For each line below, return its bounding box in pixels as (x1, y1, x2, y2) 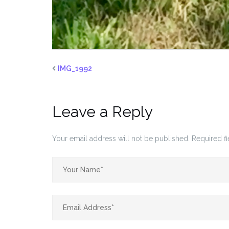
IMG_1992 (58, 64, 92, 73)
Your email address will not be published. (52, 134, 190, 143)
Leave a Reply (52, 102, 153, 121)
